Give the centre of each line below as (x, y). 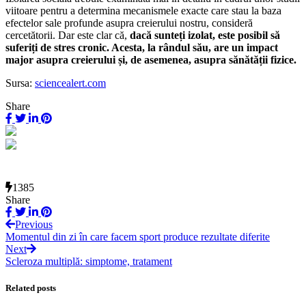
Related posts (31, 288)
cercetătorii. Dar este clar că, (68, 35)
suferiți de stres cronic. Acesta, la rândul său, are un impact (142, 47)
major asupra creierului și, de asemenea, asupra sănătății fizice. (151, 59)
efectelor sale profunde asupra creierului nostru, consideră (129, 23)
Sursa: (20, 83)
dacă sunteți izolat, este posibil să (205, 35)
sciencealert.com (70, 83)
